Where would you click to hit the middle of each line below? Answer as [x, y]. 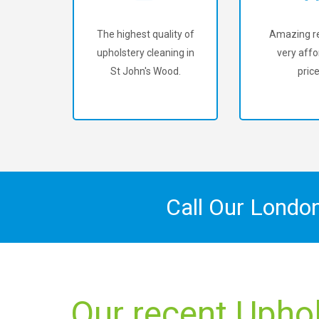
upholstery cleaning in [145, 53]
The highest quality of [145, 34]
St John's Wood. [145, 71]
